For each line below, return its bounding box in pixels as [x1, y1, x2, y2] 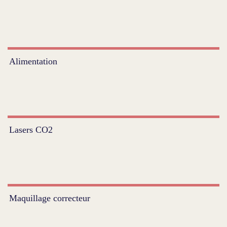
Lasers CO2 [9, 124, 53, 135]
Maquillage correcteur [9, 193, 91, 203]
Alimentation [9, 56, 58, 66]
